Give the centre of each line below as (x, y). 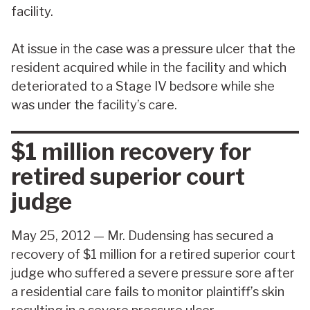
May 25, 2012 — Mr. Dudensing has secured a (142, 236)
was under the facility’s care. (94, 104)
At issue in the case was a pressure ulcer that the (153, 48)
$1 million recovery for (131, 151)
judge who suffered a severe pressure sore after (153, 273)
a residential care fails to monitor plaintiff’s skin (148, 292)
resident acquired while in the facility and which (149, 67)
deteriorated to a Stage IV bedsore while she (143, 86)
